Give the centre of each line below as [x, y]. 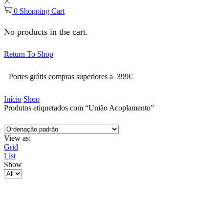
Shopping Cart [42, 11]
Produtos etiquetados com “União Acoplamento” [79, 108]
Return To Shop [29, 54]
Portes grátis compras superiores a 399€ [71, 76]
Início [13, 99]
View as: [17, 138]
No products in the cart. [46, 32]
